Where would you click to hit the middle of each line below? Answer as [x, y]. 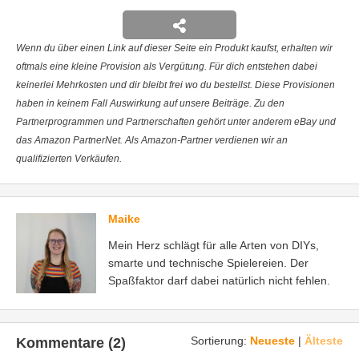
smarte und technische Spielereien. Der [208, 262]
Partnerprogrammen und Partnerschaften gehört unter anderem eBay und [176, 121]
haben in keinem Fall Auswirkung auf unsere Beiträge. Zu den [150, 103]
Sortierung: [220, 340]
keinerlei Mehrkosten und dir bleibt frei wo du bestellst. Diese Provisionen [175, 85]
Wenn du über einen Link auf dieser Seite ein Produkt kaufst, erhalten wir [174, 48]
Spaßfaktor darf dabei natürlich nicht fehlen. [219, 280]
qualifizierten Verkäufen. [69, 158]
